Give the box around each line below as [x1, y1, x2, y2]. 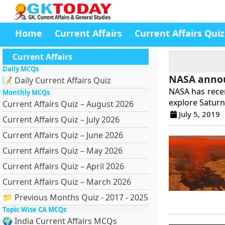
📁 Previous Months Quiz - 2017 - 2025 [3, 192, 148, 203]
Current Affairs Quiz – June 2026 [3, 130, 123, 141]
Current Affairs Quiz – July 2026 [3, 114, 120, 125]
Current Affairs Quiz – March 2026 [3, 176, 131, 187]
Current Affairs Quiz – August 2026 [3, 98, 134, 109]
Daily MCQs [3, 64, 39, 73]
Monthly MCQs [3, 88, 50, 97]
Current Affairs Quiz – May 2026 [3, 145, 123, 156]
